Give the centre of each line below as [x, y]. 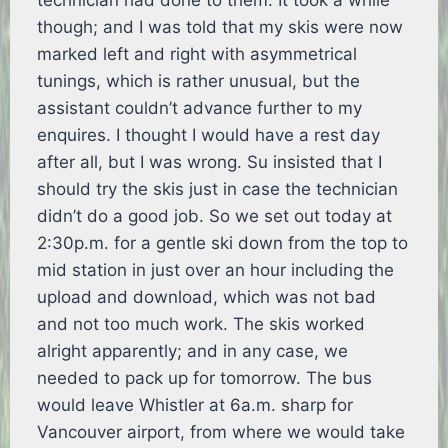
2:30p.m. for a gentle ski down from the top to [223, 243]
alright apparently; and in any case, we [193, 351]
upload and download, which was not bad [207, 297]
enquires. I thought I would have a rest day [209, 135]
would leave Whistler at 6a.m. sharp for [195, 405]
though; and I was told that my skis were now [220, 27]
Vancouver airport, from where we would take [221, 432]
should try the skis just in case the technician [218, 189]
